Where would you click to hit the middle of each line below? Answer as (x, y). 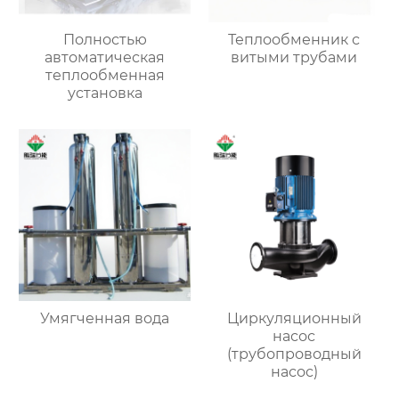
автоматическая (105, 58)
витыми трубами (294, 58)
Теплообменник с (294, 40)
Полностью (105, 40)
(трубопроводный (294, 354)
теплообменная (105, 76)
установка (105, 94)
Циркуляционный (294, 318)
